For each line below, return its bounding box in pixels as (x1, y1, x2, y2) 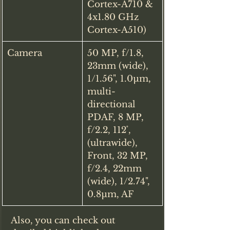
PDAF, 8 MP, (87, 111, 146, 123)
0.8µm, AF (87, 188, 133, 200)
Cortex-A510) (87, 24, 146, 35)
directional (87, 99, 138, 110)
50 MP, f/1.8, (87, 47, 146, 59)
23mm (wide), (87, 60, 151, 71)
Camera (7, 47, 42, 59)
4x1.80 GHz (87, 11, 141, 23)
